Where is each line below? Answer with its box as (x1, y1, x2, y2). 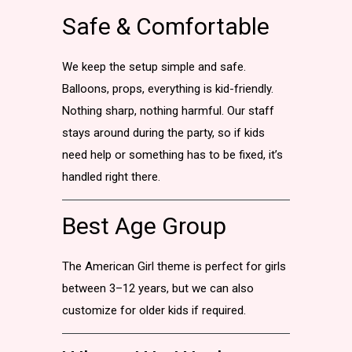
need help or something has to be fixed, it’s (62, 148, 283, 162)
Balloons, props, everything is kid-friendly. (62, 82, 273, 96)
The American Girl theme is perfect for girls (62, 259, 286, 273)
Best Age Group (62, 212, 226, 240)
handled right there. (62, 170, 160, 184)
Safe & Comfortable (62, 13, 269, 40)
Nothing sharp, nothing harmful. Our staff (62, 104, 274, 118)
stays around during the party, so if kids (62, 126, 265, 140)
